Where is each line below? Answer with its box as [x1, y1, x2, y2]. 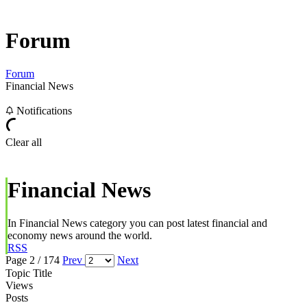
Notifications [14, 105, 72, 117]
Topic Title [5, 267, 52, 280]
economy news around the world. [8, 230, 152, 242]
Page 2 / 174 [5, 254, 62, 267]
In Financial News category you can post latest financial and [8, 217, 267, 230]
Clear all [5, 136, 42, 149]
